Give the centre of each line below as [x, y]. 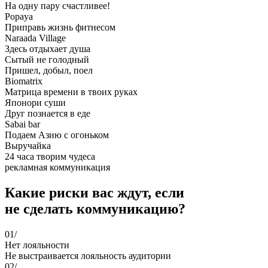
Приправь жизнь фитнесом [60, 28]
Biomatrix [24, 81]
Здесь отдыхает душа [48, 49]
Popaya [19, 17]
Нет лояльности [37, 245]
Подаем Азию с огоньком [57, 135]
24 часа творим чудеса [50, 157]
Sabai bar [22, 124]
